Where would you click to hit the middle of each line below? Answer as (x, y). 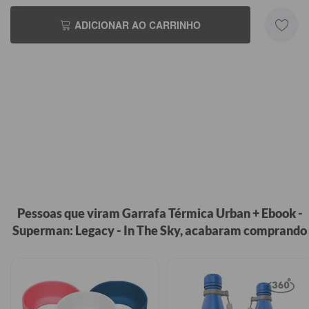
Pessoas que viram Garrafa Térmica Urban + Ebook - (160, 213)
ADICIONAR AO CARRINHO (138, 25)
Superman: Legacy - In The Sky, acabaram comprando (160, 230)
